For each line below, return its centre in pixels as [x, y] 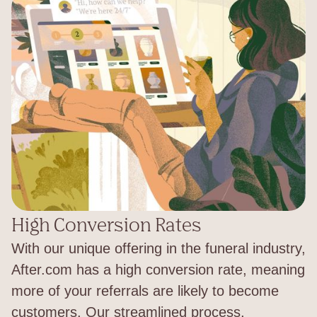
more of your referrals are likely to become [145, 290]
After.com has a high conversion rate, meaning [158, 269]
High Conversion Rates [106, 224]
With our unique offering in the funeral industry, [158, 248]
